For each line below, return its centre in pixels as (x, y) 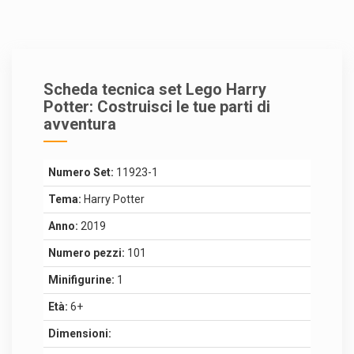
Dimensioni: (80, 333)
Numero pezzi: (87, 252)
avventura (80, 124)
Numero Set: (81, 172)
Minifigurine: (81, 279)
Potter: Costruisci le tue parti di (157, 106)
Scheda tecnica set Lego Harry (155, 89)
